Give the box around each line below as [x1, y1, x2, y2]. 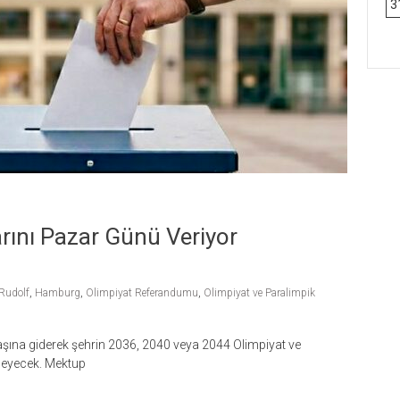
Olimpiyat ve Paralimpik [204, 287, 315, 299]
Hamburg [35, 287, 80, 299]
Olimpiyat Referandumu [86, 287, 198, 299]
